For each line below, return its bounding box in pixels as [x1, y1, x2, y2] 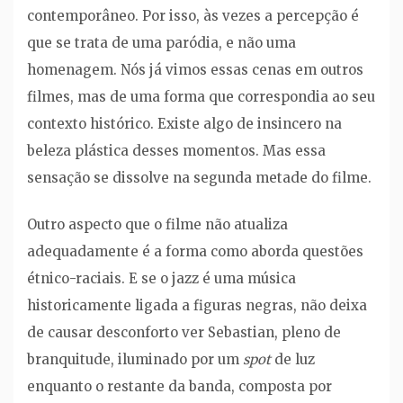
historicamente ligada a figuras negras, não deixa [27, 297, 367, 315]
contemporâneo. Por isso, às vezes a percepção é [27, 6, 359, 24]
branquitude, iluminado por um [27, 351, 243, 369]
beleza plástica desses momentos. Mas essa [27, 141, 326, 159]
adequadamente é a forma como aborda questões [27, 243, 363, 261]
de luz [271, 351, 315, 369]
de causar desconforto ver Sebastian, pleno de [27, 324, 341, 342]
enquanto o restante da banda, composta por [27, 378, 332, 396]
